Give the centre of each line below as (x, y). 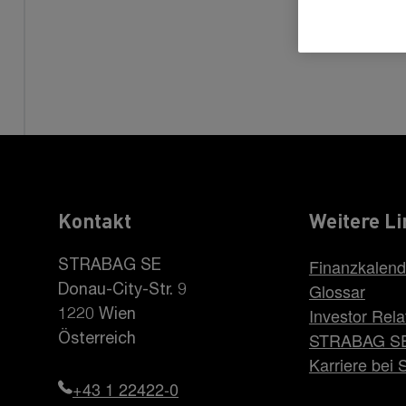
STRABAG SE (110, 266)
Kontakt (95, 220)
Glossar (337, 291)
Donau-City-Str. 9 (122, 291)
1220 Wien (97, 315)
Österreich (97, 340)
